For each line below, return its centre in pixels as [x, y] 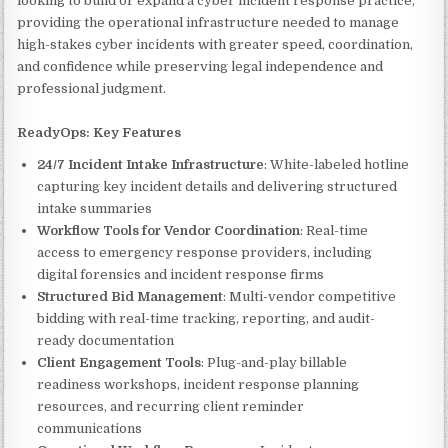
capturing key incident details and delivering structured [217, 186]
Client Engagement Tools [119, 362]
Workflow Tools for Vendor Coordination [169, 230]
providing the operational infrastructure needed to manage [208, 22]
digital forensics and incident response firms [181, 274]
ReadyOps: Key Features [99, 132]
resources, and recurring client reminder [171, 406]
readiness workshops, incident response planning [198, 384]
